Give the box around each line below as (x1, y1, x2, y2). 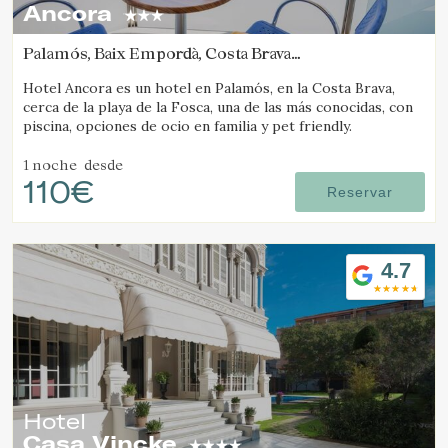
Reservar (327, 184, 393, 200)
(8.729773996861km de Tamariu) (23, 62, 273, 80)
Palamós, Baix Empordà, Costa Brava (23, 44, 291, 62)
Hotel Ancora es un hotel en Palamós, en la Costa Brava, (23, 79, 395, 97)
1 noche (23, 156, 77, 173)
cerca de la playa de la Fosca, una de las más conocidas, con (23, 98, 413, 116)
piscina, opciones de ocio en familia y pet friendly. (23, 117, 352, 135)
